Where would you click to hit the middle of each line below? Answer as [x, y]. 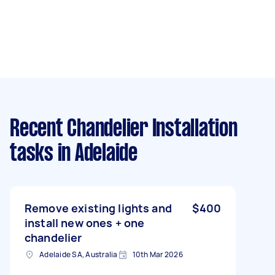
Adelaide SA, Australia [79, 254]
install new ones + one [85, 223]
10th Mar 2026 [157, 254]
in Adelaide [95, 154]
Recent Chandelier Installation [124, 129]
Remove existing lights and [98, 208]
